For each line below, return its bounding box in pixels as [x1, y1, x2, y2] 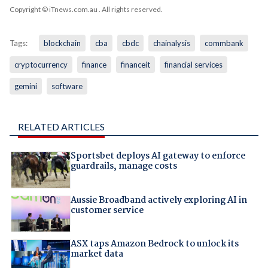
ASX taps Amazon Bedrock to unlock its [70, 237, 239, 252]
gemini [14, 81, 37, 92]
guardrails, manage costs [70, 159, 177, 174]
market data [70, 247, 123, 262]
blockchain [43, 38, 81, 48]
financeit [120, 60, 150, 70]
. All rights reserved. [97, 5, 163, 14]
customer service [70, 203, 144, 218]
